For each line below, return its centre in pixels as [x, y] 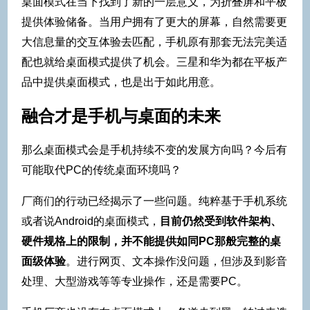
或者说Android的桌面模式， [91, 221]
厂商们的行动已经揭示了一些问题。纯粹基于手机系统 [154, 201]
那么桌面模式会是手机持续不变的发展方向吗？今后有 [154, 150]
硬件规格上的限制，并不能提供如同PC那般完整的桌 [151, 241]
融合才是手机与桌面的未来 [121, 116]
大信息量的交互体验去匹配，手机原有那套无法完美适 [154, 42]
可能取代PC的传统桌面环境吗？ [101, 170]
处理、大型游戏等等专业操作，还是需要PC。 [135, 282]
